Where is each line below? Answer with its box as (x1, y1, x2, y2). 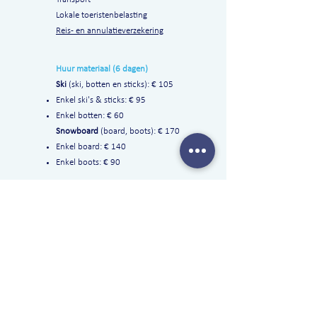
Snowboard (56, 127, 100, 136)
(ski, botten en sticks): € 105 (69, 80, 173, 89)
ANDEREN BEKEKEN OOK (39, 205, 189, 217)
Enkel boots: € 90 (56, 158, 120, 167)
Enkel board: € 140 (56, 142, 126, 151)
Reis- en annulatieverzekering (56, 26, 163, 35)
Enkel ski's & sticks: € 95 (56, 96, 146, 105)
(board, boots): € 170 (100, 127, 180, 136)
